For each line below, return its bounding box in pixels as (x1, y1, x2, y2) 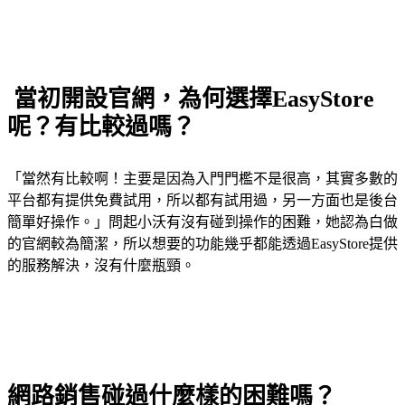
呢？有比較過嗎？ (7, 113, 195, 140)
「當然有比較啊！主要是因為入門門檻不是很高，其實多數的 (7, 170, 398, 186)
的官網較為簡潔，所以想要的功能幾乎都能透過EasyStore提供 (7, 235, 398, 251)
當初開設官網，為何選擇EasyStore (7, 85, 374, 112)
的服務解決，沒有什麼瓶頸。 (7, 257, 195, 273)
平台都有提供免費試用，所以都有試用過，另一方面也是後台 (7, 192, 398, 208)
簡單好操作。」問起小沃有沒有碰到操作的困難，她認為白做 (7, 213, 398, 230)
